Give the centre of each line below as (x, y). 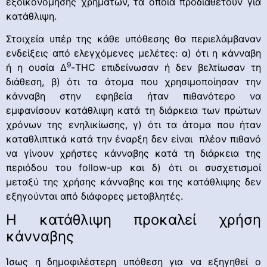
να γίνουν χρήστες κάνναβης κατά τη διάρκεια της (133, 153)
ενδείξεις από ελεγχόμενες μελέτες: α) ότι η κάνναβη (133, 53)
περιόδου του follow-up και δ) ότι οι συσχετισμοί (133, 168)
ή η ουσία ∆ (36, 68)
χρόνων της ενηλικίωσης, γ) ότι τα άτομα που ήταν (133, 125)
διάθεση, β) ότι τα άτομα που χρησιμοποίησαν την (133, 82)
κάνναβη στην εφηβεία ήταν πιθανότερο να (133, 96)
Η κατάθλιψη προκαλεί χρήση (133, 220)
